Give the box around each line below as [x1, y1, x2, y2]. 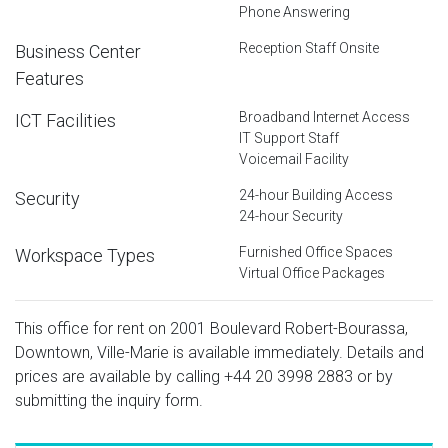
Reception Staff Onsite [239, 39, 379, 56]
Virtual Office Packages [239, 264, 385, 281]
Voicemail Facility [239, 150, 349, 167]
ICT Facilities [15, 109, 116, 131]
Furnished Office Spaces [239, 243, 393, 260]
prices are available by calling [15, 366, 224, 386]
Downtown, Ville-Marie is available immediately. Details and [15, 342, 424, 362]
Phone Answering [239, 3, 350, 20]
